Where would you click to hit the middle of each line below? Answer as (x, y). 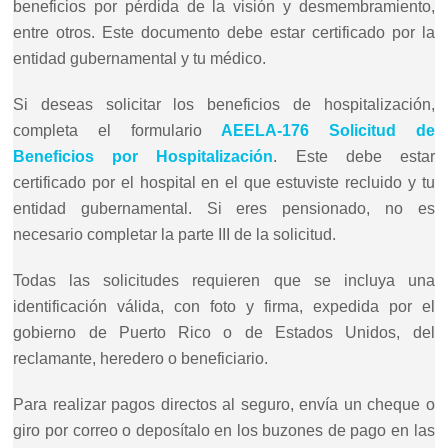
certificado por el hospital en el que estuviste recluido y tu (224, 182)
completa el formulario (117, 130)
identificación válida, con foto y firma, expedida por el (224, 306)
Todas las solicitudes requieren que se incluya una (224, 280)
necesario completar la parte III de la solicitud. (175, 234)
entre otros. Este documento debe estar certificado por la (224, 32)
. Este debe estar (354, 156)
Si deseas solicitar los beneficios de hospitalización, (224, 104)
